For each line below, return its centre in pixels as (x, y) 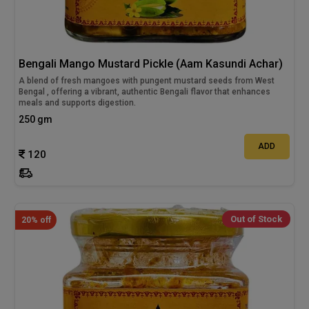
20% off (36, 220)
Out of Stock (256, 219)
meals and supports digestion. (78, 102)
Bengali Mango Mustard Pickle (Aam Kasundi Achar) (151, 63)
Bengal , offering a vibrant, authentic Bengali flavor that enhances (145, 91)
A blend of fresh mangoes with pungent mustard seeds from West (147, 80)
